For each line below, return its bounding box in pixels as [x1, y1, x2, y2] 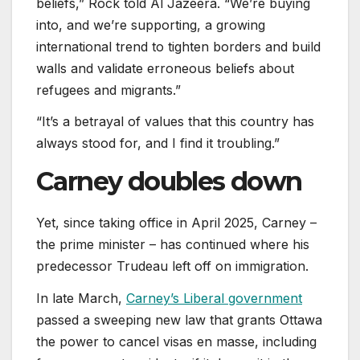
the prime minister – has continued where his [36, 236, 309, 253]
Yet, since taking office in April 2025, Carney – [36, 215, 317, 231]
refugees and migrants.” [36, 81, 181, 98]
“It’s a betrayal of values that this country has [36, 113, 314, 130]
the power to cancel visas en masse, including [36, 333, 317, 350]
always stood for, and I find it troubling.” [36, 135, 280, 152]
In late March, [36, 289, 126, 306]
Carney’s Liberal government [126, 289, 302, 306]
